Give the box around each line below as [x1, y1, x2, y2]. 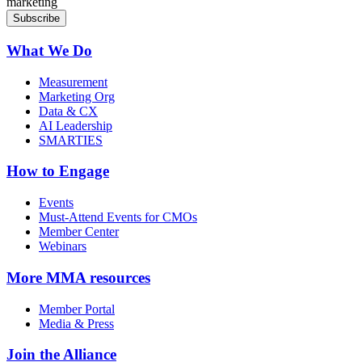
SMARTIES [39, 133, 103, 147]
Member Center [39, 225, 119, 239]
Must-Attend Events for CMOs [39, 210, 197, 225]
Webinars [39, 239, 86, 254]
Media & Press [39, 316, 114, 330]
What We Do [6, 41, 92, 59]
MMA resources [42, 268, 150, 286]
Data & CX [39, 103, 98, 118]
